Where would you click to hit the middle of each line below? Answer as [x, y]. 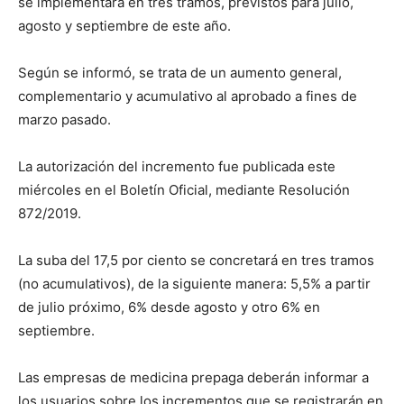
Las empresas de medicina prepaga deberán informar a [193, 377]
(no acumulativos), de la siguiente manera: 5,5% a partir [194, 284]
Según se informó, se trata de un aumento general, [180, 73]
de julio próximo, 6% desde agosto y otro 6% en [169, 307]
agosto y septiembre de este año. [124, 26]
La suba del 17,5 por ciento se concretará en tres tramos [196, 260]
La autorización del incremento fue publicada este [177, 166]
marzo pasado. [64, 119]
